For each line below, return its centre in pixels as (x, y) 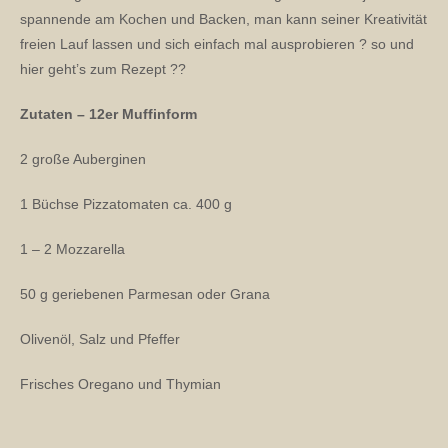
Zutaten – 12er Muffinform (110, 114)
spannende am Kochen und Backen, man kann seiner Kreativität (223, 19)
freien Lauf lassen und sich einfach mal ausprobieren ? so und (217, 44)
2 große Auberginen (83, 159)
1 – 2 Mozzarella (72, 249)
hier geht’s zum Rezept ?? (103, 69)
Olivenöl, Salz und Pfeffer (100, 339)
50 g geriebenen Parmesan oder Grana (145, 294)
